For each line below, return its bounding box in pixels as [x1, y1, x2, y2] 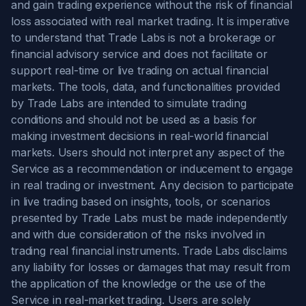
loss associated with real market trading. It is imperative [11, 14, 290, 28]
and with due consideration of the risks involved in [11, 227, 265, 241]
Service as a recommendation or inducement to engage [11, 162, 293, 176]
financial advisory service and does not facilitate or [11, 47, 268, 61]
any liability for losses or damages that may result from [11, 260, 291, 274]
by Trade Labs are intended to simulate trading [11, 96, 247, 110]
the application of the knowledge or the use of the [11, 277, 266, 290]
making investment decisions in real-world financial [11, 129, 268, 143]
